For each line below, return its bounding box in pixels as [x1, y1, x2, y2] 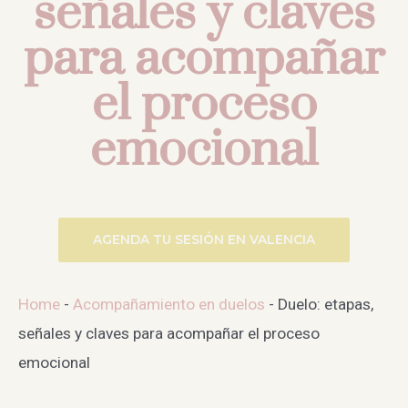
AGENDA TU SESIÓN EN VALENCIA [93, 232, 315, 248]
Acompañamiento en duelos [73, 295, 265, 314]
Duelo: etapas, [278, 295, 373, 314]
